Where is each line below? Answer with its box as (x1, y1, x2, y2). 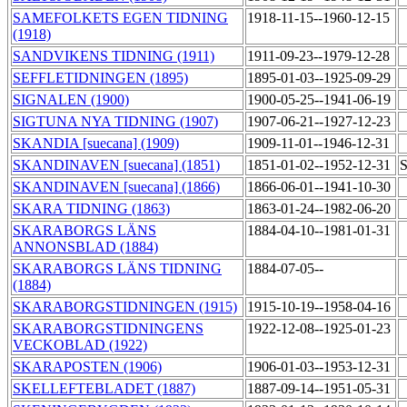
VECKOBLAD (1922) (13, 337, 147, 353)
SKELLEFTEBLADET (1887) (13, 381, 195, 397)
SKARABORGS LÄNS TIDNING (13, 261, 222, 277)
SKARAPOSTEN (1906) (13, 359, 162, 375)
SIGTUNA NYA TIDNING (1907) (13, 114, 218, 130)
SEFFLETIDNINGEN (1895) (13, 70, 188, 86)
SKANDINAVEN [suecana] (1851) (13, 157, 220, 174)
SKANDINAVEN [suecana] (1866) (13, 179, 220, 195)
